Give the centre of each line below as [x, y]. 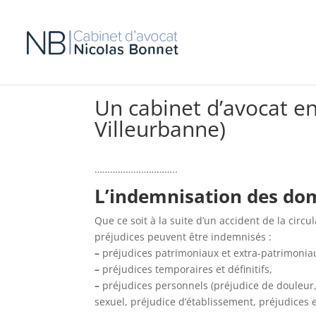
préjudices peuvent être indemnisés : [183, 237]
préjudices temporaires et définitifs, [186, 269]
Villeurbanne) [160, 129]
